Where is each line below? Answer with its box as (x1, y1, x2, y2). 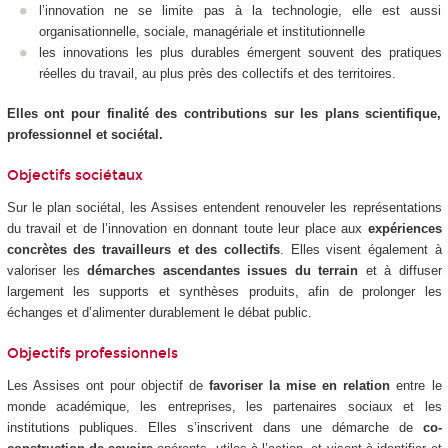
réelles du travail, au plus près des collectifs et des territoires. (39, 65, 396, 81)
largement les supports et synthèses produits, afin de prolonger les (6, 284, 442, 300)
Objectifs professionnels (6, 344, 178, 362)
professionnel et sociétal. (6, 127, 163, 143)
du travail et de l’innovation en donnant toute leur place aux (6, 221, 368, 237)
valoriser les (6, 263, 88, 279)
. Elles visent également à (279, 242, 442, 258)
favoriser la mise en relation (209, 377, 391, 393)
